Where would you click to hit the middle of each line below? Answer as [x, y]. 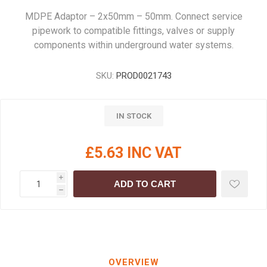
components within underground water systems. [133, 45]
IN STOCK [133, 116]
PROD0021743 [144, 76]
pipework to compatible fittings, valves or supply [133, 31]
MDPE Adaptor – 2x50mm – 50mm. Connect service [133, 16]
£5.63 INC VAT [133, 153]
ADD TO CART [145, 184]
